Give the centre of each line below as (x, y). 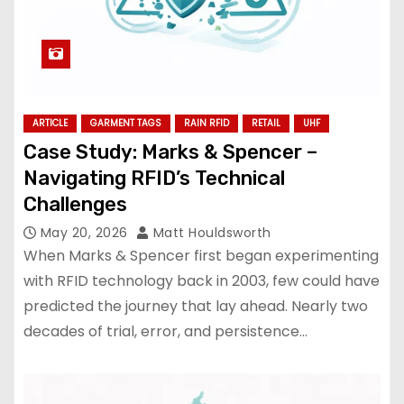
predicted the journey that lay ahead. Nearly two (196, 306)
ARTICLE (50, 123)
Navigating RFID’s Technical (154, 178)
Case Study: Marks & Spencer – (170, 151)
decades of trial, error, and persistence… (165, 331)
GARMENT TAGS (126, 123)
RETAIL (266, 123)
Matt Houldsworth (210, 232)
